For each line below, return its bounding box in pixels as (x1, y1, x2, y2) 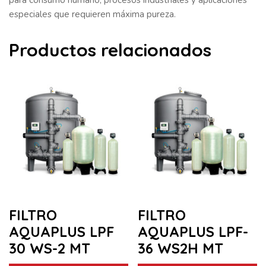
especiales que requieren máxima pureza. (9, 8, 176, 20)
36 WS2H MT (138, 239, 224, 258)
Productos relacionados (9, 38, 211, 61)
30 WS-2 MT (9, 239, 90, 258)
